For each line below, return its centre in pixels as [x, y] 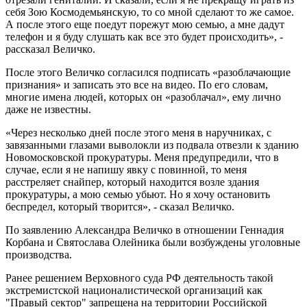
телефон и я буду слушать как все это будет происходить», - [144, 36]
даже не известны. [48, 109]
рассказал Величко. [50, 49]
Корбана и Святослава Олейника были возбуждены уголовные [153, 242]
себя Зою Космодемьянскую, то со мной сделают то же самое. [150, 12]
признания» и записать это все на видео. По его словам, [137, 84]
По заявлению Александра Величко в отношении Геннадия [145, 230]
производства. [39, 254]
